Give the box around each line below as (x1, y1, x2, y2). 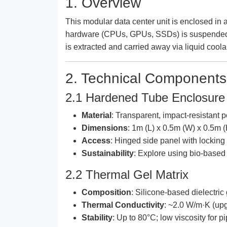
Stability (82, 213, 112, 222)
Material (82, 110, 111, 120)
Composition (82, 187, 131, 197)
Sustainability (82, 148, 134, 158)
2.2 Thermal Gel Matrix (65, 167, 188, 181)
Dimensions (82, 123, 128, 132)
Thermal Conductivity (82, 200, 164, 209)
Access (82, 136, 110, 145)
